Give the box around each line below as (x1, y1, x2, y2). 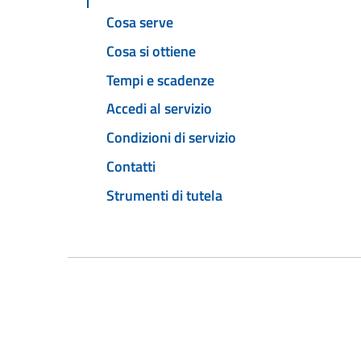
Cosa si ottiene (106, 39, 196, 62)
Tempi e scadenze (106, 68, 214, 91)
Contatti (106, 155, 156, 177)
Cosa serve (106, 11, 173, 34)
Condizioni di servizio (106, 127, 236, 149)
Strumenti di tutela (106, 184, 222, 206)
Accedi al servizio (106, 98, 212, 120)
